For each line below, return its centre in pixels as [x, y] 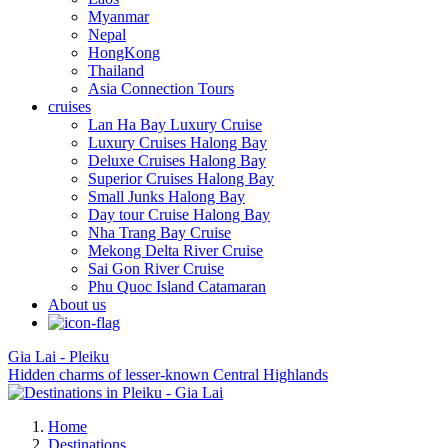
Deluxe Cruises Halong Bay [177, 160]
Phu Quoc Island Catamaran [177, 286]
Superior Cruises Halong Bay [181, 178]
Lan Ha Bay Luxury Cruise [175, 124]
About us [77, 304]
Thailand [116, 70]
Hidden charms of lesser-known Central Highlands [168, 374]
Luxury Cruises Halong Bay [177, 142]
